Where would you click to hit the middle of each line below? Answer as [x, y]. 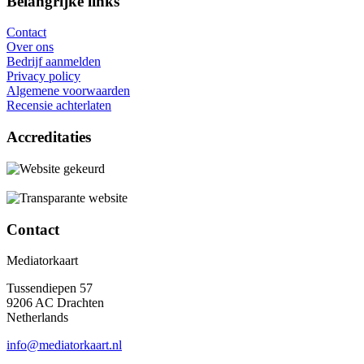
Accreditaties [49, 137]
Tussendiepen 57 [50, 288]
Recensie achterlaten [59, 106]
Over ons [30, 47]
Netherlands [37, 318]
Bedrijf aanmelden [54, 62]
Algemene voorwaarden [68, 91]
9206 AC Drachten [55, 303]
